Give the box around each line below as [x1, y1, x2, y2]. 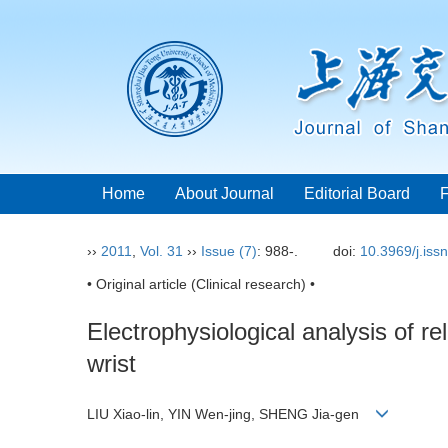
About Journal [175, 185, 274, 202]
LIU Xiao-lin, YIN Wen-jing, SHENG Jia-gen [87, 406, 375, 423]
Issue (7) [201, 243, 257, 259]
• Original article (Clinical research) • [87, 276, 315, 292]
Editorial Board [304, 185, 410, 202]
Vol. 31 [140, 243, 183, 259]
